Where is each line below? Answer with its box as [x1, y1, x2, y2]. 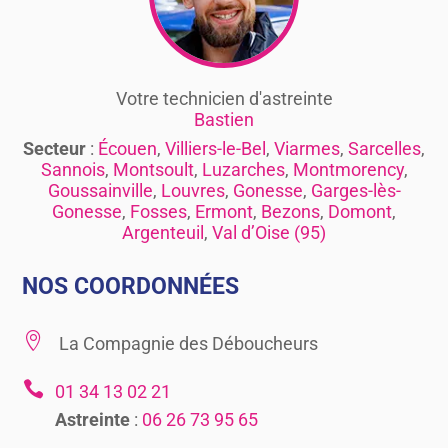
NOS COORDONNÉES [22, 272, 240, 300]
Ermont [195, 200, 253, 222]
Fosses [130, 200, 187, 222]
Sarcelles [348, 137, 421, 159]
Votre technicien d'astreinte [115, 87, 333, 109]
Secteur [23, 137, 86, 159]
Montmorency [292, 158, 404, 180]
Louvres [160, 179, 225, 201]
